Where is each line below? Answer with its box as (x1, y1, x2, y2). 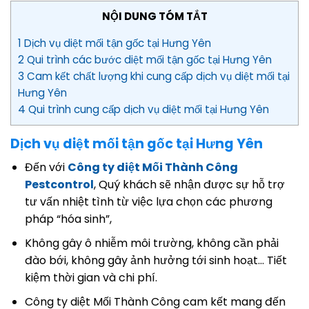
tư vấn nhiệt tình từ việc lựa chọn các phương (24, 194, 272, 210)
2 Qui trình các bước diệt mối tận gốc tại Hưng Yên (18, 52, 275, 67)
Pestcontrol (24, 177, 94, 193)
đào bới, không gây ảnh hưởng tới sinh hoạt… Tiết (24, 252, 287, 269)
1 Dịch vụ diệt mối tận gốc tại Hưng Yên (18, 35, 211, 50)
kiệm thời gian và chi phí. (24, 270, 157, 286)
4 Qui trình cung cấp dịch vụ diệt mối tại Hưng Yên (18, 101, 269, 117)
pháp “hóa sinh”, (24, 211, 112, 228)
